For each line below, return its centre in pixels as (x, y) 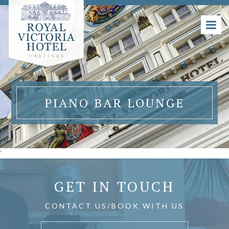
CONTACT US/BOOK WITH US (114, 206)
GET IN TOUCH (114, 186)
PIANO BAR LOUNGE (114, 103)
